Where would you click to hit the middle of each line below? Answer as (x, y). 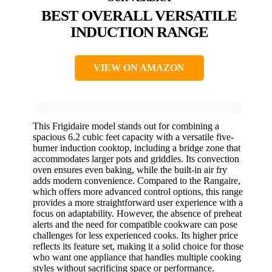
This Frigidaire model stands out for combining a (126, 126)
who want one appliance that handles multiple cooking (137, 257)
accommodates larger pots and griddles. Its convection (136, 158)
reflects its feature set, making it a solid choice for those (138, 246)
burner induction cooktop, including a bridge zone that (137, 148)
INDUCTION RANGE (139, 32)
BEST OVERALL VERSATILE (139, 15)
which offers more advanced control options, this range (138, 191)
